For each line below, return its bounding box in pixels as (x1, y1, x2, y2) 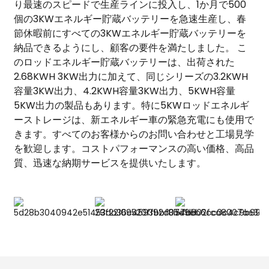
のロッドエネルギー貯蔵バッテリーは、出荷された (13, 55, 235, 69)
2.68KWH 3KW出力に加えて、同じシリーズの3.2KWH (13, 69, 248, 83)
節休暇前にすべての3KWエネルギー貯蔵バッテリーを (13, 26, 246, 40)
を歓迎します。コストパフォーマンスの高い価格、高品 (13, 141, 254, 156)
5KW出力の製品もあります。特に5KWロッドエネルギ (13, 98, 249, 112)
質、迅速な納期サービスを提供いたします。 (13, 156, 206, 170)
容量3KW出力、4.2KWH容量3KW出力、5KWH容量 (13, 83, 235, 98)
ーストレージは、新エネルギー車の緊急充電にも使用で (13, 112, 254, 127)
